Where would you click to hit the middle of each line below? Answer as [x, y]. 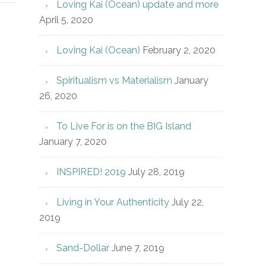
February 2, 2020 [179, 50]
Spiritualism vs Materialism [114, 80]
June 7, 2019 [138, 248]
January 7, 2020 [73, 142]
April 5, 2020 [66, 20]
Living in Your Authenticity [113, 202]
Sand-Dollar [83, 248]
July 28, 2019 [156, 172]
